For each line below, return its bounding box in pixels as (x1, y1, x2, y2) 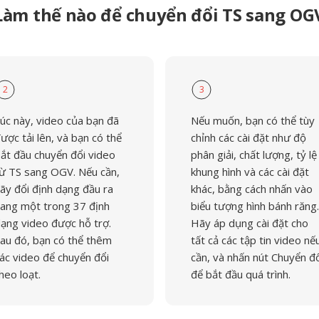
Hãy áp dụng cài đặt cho (191, 216, 308, 230)
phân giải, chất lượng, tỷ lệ (191, 147, 317, 162)
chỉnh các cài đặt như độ (191, 130, 306, 145)
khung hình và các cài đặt (191, 164, 309, 179)
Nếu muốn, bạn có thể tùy (191, 113, 315, 127)
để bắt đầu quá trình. (191, 267, 291, 281)
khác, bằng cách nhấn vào (191, 182, 313, 196)
